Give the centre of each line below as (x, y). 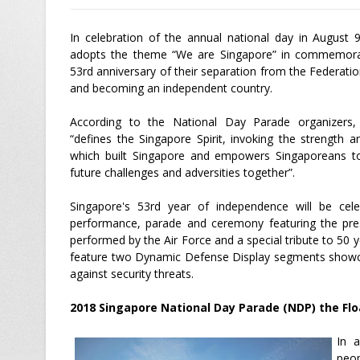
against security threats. (132, 274)
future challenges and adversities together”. (182, 172)
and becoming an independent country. (171, 88)
